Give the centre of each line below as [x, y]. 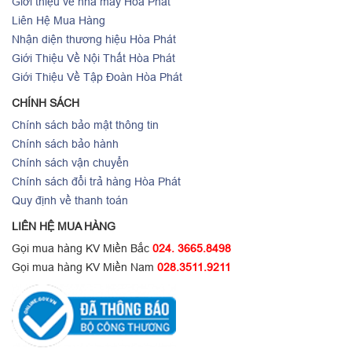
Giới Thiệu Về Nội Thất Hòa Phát [93, 58]
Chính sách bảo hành [65, 143]
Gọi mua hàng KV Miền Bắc [82, 248]
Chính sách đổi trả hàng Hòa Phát [96, 181]
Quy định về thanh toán [70, 200]
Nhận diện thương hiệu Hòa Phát [94, 39]
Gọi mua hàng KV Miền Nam [84, 267]
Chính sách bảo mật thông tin [85, 125]
